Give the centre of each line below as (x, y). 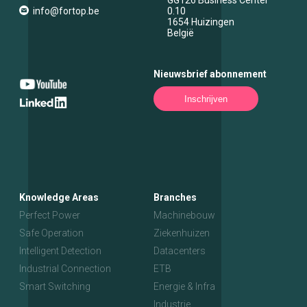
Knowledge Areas (59, 198)
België (181, 33)
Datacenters (180, 251)
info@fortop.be (66, 11)
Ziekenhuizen (182, 233)
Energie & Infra (184, 287)
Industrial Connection (65, 269)
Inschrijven (206, 99)
